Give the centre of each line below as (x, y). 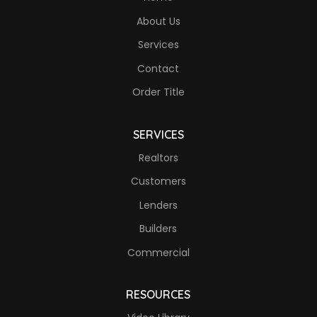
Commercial (158, 252)
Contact (158, 68)
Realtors (158, 157)
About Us (158, 21)
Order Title (158, 92)
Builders (158, 229)
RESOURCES (158, 294)
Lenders (158, 205)
